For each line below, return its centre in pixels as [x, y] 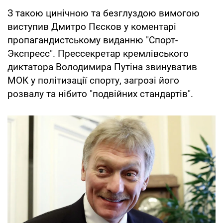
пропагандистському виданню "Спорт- [93, 40]
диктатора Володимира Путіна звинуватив [102, 67]
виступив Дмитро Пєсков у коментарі [92, 26]
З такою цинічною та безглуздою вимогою [104, 13]
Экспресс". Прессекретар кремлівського [98, 53]
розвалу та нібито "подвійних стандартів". [100, 94]
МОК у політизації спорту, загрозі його [93, 80]
